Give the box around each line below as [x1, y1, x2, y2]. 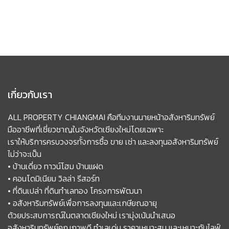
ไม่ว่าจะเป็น [8, 147, 41, 160]
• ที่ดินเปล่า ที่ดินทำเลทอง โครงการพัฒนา [8, 184, 142, 197]
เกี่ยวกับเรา [8, 86, 52, 102]
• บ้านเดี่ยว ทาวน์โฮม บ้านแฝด [8, 159, 103, 172]
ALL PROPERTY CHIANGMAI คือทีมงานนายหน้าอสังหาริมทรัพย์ [8, 110, 215, 123]
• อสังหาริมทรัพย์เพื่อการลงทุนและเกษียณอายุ [8, 196, 157, 209]
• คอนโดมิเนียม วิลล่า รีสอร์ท [8, 172, 100, 185]
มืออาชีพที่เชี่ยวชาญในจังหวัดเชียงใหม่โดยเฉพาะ [8, 123, 164, 135]
